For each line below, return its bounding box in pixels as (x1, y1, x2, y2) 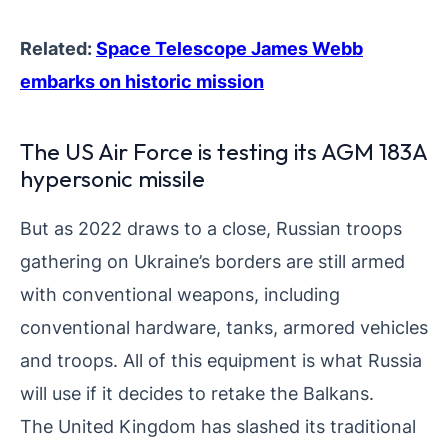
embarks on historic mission (20, 70, 264, 93)
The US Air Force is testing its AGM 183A (20, 137, 427, 167)
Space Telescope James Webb (96, 37, 363, 60)
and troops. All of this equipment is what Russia (20, 349, 422, 372)
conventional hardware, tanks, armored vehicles (20, 316, 428, 339)
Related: (20, 37, 96, 60)
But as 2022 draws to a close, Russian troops (20, 217, 402, 240)
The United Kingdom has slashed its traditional (20, 415, 416, 438)
